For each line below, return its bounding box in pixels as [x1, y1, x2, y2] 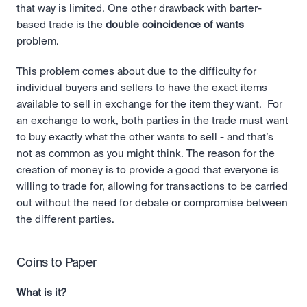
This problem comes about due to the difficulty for [16, 66, 256, 77]
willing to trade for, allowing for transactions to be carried [16, 182, 288, 192]
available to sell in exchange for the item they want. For [16, 99, 282, 110]
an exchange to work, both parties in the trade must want [16, 116, 288, 126]
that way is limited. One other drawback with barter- [16, 3, 262, 14]
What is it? [16, 288, 66, 298]
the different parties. [16, 214, 114, 225]
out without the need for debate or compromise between [16, 198, 288, 208]
